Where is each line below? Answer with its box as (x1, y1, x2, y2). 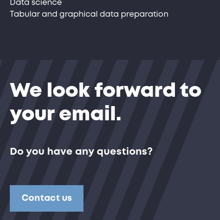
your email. (10, 106, 121, 124)
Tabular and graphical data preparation (10, 11, 168, 19)
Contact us (22, 194, 72, 203)
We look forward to (10, 82, 201, 101)
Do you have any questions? (10, 147, 153, 157)
